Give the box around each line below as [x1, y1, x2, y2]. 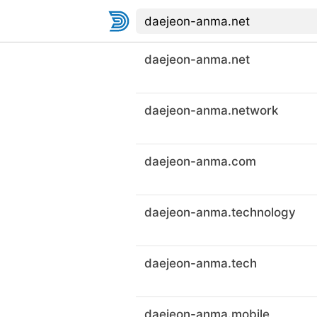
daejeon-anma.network [144, 103, 278, 117]
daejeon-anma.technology [144, 205, 296, 219]
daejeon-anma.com [144, 154, 256, 168]
